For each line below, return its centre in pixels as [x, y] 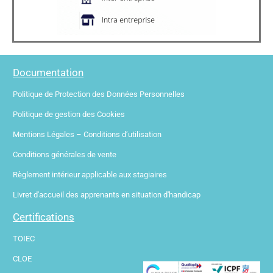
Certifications [44, 217]
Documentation [48, 73]
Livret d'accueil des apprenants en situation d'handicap [107, 195]
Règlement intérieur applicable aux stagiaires [90, 175]
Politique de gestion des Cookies [69, 114]
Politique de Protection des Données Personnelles [99, 94]
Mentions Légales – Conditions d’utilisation [87, 134]
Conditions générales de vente [65, 154]
